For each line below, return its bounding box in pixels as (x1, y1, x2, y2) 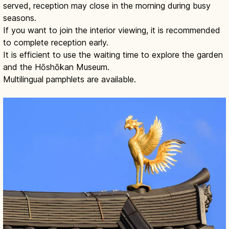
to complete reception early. (3, 37, 108, 48)
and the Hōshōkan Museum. (3, 61, 109, 72)
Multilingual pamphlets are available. (3, 74, 136, 84)
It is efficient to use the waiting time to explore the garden (3, 49, 223, 60)
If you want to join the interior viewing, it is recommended (3, 25, 220, 35)
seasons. (3, 12, 36, 23)
